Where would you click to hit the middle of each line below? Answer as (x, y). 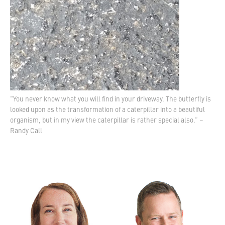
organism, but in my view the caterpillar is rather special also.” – (107, 121)
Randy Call (26, 132)
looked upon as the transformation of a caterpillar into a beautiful (107, 110)
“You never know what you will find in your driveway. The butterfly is (110, 100)
